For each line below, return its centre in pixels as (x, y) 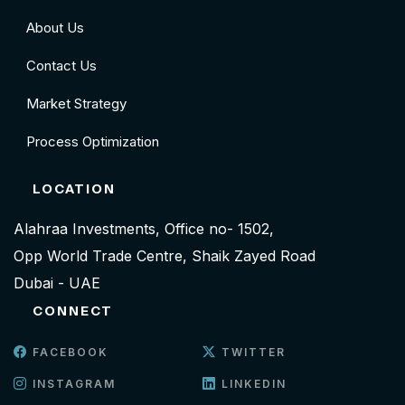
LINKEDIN (252, 384)
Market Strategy (76, 104)
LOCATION (74, 189)
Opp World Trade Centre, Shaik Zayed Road (165, 256)
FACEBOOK (68, 353)
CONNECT (73, 311)
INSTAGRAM (72, 384)
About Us (55, 28)
